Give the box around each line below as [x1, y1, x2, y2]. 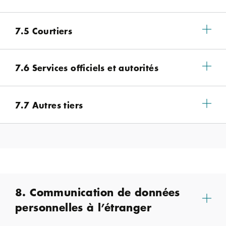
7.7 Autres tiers [15, 98, 83, 111]
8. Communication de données [15, 185, 180, 200]
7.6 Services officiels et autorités [15, 61, 158, 74]
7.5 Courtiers [15, 24, 73, 37]
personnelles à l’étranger [15, 200, 151, 215]
